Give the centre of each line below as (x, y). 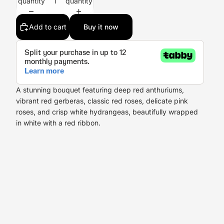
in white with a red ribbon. (58, 123)
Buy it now (101, 27)
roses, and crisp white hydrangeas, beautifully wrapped (107, 112)
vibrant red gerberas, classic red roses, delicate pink (102, 101)
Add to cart (48, 27)
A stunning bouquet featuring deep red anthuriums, (100, 90)
